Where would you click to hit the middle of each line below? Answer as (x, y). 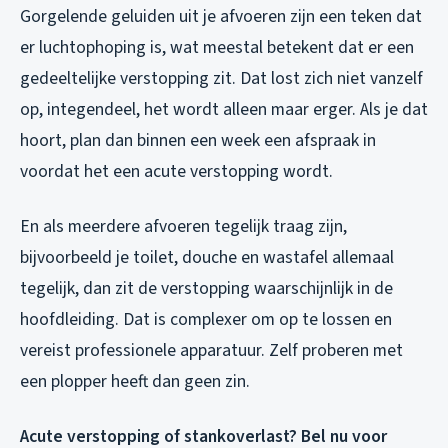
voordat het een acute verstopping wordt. (176, 172)
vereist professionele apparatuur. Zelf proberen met (211, 351)
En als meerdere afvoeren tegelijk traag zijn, (183, 227)
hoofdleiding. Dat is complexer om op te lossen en (206, 320)
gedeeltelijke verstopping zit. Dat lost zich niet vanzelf (221, 79)
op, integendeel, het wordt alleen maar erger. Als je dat (224, 110)
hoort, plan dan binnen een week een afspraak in (198, 141)
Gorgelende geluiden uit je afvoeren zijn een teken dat (221, 17)
